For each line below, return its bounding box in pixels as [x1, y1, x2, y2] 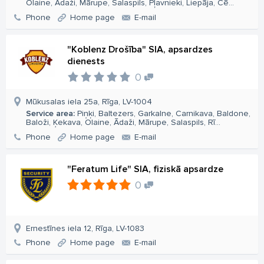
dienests [67, 55, 105, 67]
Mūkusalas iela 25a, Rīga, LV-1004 [26, 97, 152, 107]
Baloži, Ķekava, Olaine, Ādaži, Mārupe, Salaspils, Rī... [26, 117, 220, 127]
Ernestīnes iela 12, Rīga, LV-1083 [26, 223, 144, 233]
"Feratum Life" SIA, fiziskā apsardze [67, 163, 223, 175]
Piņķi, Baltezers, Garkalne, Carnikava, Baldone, [75, 108, 250, 118]
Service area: [26, 108, 75, 118]
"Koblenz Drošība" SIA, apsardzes [67, 44, 213, 55]
